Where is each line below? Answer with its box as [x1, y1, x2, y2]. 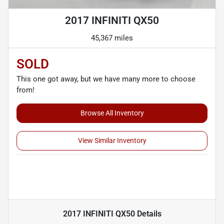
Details [134, 209, 161, 219]
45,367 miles [91, 33, 133, 43]
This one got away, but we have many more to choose [16, 74, 195, 84]
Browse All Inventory [80, 109, 144, 117]
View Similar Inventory [77, 136, 146, 145]
